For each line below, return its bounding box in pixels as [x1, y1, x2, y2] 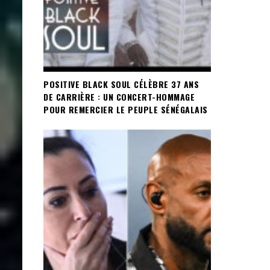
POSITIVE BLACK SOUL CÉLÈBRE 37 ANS [43, 78, 199, 91]
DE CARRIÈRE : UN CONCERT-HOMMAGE [43, 90, 195, 104]
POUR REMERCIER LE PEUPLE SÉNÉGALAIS [43, 103, 208, 116]
